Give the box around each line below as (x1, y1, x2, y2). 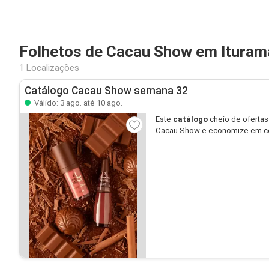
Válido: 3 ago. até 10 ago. (32, 98, 122, 107)
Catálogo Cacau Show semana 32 (25, 85, 188, 97)
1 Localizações (19, 62, 79, 73)
